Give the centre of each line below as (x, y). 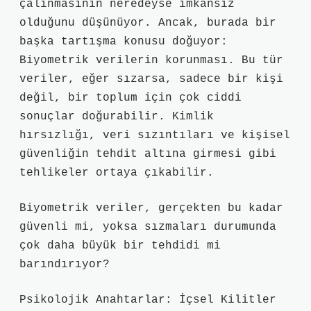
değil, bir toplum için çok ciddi (131, 98)
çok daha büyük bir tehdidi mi (120, 246)
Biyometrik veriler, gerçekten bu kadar (151, 208)
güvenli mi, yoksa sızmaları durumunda (148, 227)
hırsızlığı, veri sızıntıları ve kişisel (155, 135)
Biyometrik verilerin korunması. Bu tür (151, 60)
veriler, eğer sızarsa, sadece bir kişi (151, 79)
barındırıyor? (65, 264)
